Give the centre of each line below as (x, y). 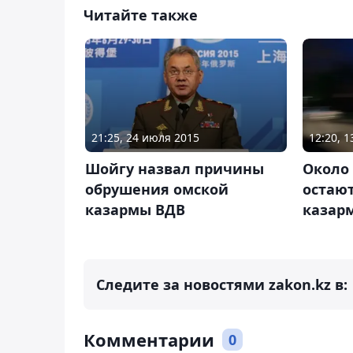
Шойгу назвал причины (175, 169)
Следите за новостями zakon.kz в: (222, 285)
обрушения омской (157, 190)
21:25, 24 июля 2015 (145, 138)
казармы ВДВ (135, 210)
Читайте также (141, 15)
